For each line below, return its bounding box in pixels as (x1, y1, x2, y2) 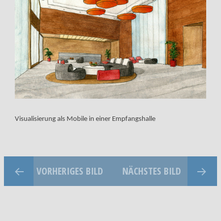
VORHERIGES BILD (36, 164, 103, 178)
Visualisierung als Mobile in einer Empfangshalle (14, 115, 155, 123)
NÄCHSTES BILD (122, 164, 181, 178)
